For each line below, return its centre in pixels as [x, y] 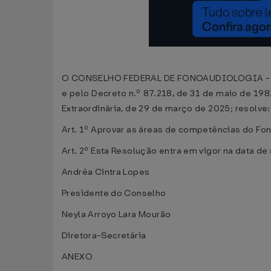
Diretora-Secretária [104, 236]
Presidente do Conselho [114, 193]
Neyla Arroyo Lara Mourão [116, 214]
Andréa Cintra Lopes [106, 172]
